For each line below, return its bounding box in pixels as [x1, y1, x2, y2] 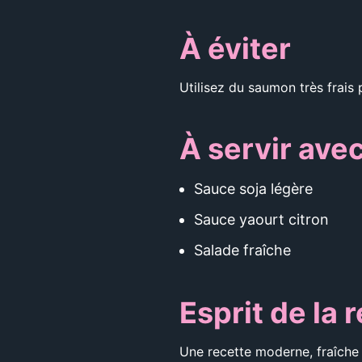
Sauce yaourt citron [194, 211, 329, 228]
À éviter [179, 31, 291, 66]
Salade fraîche [194, 242, 291, 259]
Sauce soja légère [194, 180, 313, 197]
